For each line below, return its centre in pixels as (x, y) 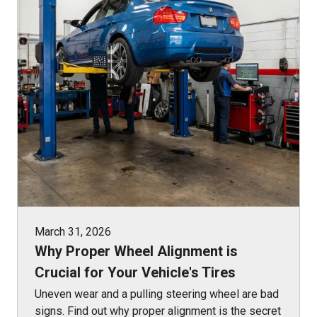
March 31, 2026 (73, 231)
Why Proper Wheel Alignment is (136, 251)
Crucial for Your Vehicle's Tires (135, 272)
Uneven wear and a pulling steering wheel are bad (157, 294)
